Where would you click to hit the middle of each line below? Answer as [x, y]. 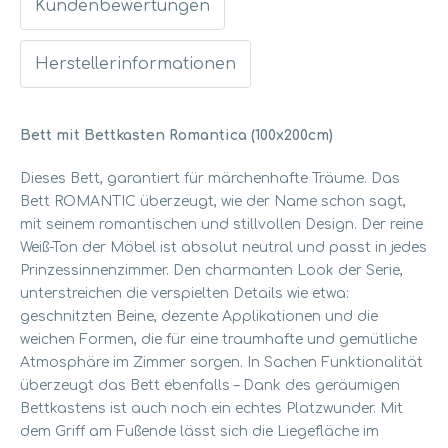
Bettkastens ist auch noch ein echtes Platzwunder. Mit [211, 409]
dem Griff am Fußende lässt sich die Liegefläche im [199, 432]
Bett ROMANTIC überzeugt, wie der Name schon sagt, [213, 202]
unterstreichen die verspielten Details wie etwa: [184, 294]
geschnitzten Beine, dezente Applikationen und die [199, 317]
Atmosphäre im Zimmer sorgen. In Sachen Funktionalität [221, 363]
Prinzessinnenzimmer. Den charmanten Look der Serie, [211, 271]
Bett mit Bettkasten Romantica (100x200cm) [176, 136]
